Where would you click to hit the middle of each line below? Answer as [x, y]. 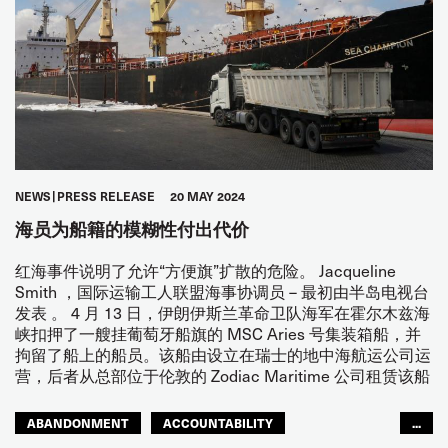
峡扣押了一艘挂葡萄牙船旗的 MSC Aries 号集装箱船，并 [218, 333]
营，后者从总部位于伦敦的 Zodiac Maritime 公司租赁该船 [222, 375]
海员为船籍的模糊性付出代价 [132, 229]
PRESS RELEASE [106, 196]
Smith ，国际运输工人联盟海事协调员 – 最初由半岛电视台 [222, 291]
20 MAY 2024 [207, 196]
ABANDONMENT [78, 423]
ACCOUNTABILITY [218, 423]
